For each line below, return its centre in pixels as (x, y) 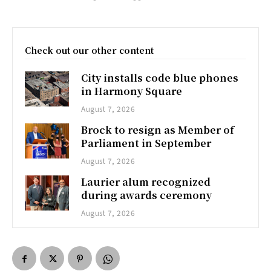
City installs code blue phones (160, 77)
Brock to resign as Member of (158, 129)
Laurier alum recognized (146, 181)
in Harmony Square (132, 91)
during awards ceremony (147, 195)
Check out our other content (89, 50)
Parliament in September (146, 143)
